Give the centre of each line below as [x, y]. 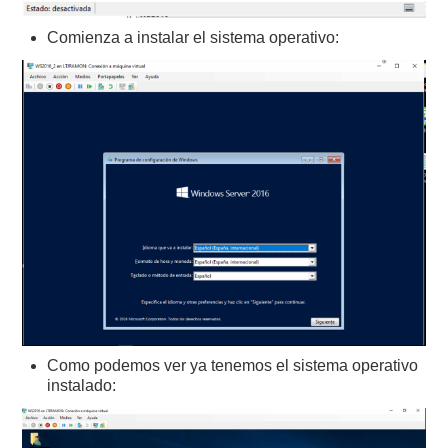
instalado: [82, 386]
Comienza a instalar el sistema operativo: [193, 37]
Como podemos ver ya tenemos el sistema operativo [233, 366]
